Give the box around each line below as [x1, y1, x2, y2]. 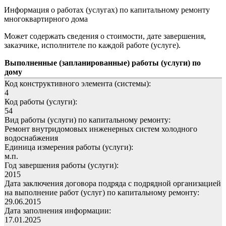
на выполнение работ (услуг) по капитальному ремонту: [5, 188, 199, 197]
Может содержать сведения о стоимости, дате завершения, [4, 31, 206, 40]
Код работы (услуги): [5, 97, 77, 106]
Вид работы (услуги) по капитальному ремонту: [5, 115, 171, 124]
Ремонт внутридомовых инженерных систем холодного [5, 124, 197, 133]
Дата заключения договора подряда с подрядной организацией [5, 179, 221, 188]
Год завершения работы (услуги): [5, 160, 119, 169]
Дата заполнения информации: [5, 206, 111, 215]
